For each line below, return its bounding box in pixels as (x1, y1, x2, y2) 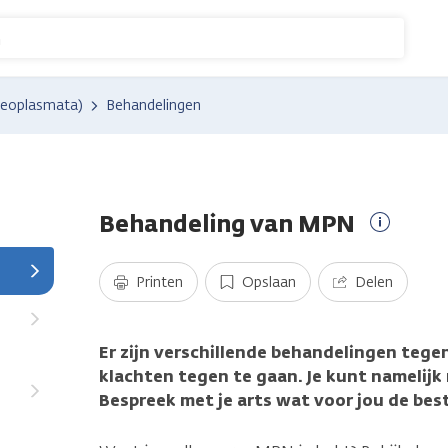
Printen (136, 272, 183, 292)
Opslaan (242, 272, 296, 292)
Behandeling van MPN (99, 207, 355, 239)
